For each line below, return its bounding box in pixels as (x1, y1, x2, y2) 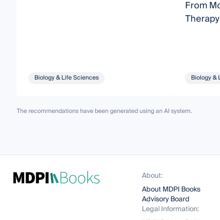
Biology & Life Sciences (34, 73, 99, 83)
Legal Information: (142, 203, 199, 216)
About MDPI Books (142, 184, 201, 196)
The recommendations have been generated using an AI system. (16, 106, 192, 117)
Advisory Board (142, 193, 190, 206)
